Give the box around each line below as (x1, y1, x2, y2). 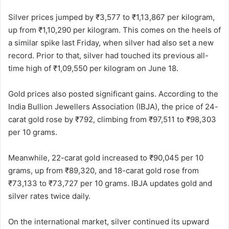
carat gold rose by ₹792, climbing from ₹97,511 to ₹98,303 (8, 114, 216, 124)
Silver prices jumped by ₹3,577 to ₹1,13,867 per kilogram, (8, 12, 215, 22)
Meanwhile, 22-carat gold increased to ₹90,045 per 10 (8, 152, 203, 163)
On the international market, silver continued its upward (8, 216, 209, 226)
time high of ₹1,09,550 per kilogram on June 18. (8, 63, 178, 73)
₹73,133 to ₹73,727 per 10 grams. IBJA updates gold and (8, 178, 212, 188)
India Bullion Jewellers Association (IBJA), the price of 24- (8, 101, 218, 111)
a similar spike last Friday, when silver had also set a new (8, 37, 214, 48)
